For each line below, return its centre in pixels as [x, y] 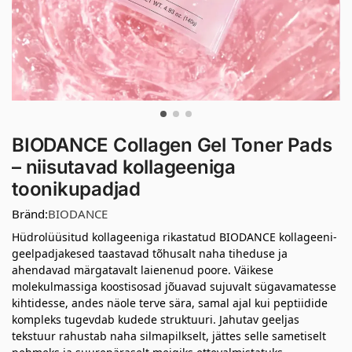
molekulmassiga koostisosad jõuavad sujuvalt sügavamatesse [174, 286]
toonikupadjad [76, 189]
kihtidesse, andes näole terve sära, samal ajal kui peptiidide [170, 302]
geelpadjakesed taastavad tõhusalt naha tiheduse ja [150, 253]
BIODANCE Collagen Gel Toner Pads [172, 145]
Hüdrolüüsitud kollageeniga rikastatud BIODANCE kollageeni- [174, 236]
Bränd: [30, 213]
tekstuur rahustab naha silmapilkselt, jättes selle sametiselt [169, 335]
